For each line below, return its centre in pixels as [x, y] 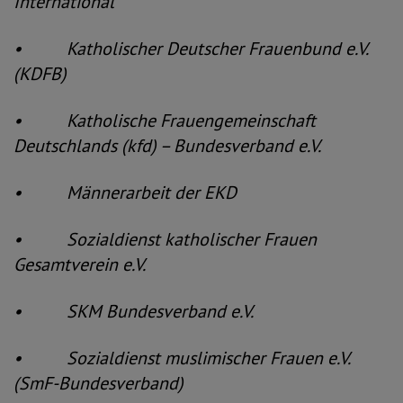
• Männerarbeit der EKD [125, 193]
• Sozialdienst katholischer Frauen [165, 239]
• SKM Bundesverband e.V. [134, 311]
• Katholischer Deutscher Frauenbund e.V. [190, 49]
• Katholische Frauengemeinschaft [165, 121]
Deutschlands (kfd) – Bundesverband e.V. [167, 146]
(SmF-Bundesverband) [99, 383]
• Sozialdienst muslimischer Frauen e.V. [181, 358]
